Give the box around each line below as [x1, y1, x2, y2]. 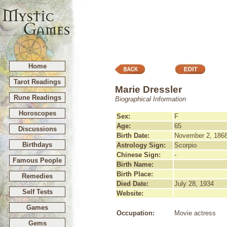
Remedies [22, 172, 53, 180]
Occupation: [117, 209, 155, 217]
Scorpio [174, 141, 197, 149]
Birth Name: [117, 161, 154, 168]
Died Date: [117, 180, 148, 187]
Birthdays [22, 141, 52, 148]
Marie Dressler [115, 84, 182, 95]
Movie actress [174, 209, 216, 217]
